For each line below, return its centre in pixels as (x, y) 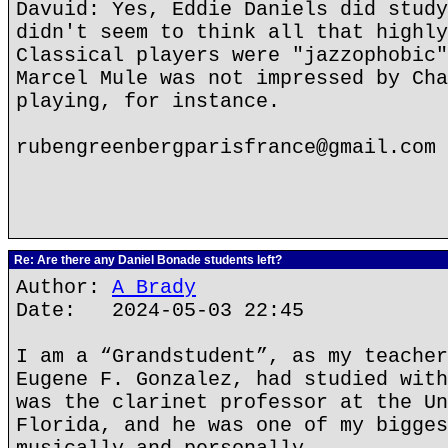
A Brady (154, 287)
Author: (64, 287)
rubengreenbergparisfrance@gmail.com (226, 147)
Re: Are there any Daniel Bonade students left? (146, 260)
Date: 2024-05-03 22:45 (160, 310)
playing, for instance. (148, 101)
